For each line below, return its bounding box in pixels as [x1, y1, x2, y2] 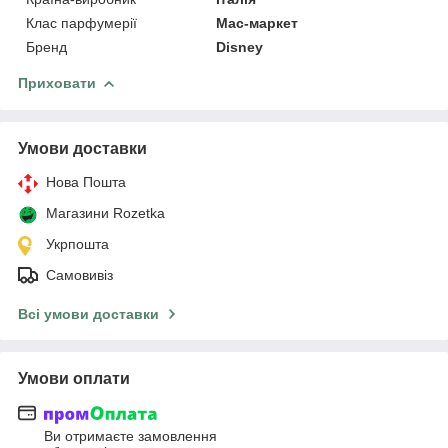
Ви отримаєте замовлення [44, 428, 217, 445]
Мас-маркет [216, 14, 299, 31]
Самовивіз [46, 266, 113, 283]
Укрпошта [46, 235, 109, 252]
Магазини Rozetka [46, 204, 165, 221]
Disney [216, 38, 264, 55]
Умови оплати [18, 369, 130, 387]
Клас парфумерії [26, 14, 137, 31]
